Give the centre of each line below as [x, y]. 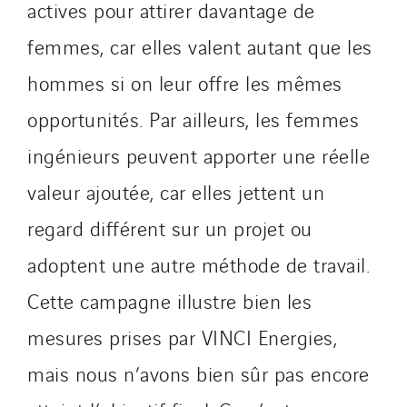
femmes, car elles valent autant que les [200, 45]
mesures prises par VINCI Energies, [182, 336]
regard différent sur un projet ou [170, 227]
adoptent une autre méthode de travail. [199, 263]
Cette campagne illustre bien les [169, 300]
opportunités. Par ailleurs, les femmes [193, 118]
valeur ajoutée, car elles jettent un [176, 191]
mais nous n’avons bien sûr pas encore [199, 372]
